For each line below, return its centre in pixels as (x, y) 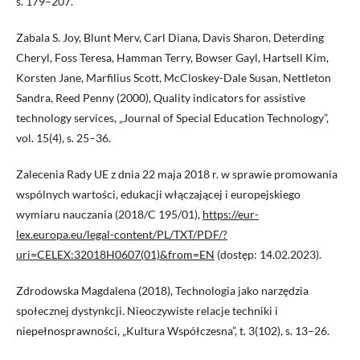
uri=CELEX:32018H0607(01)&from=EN (115, 255)
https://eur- (231, 215)
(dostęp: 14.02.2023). (268, 255)
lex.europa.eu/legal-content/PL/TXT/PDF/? (122, 235)
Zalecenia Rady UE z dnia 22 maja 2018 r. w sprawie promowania (177, 174)
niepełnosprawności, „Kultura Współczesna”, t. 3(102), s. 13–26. (173, 331)
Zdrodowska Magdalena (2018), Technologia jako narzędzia (162, 291)
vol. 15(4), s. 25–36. (63, 138)
